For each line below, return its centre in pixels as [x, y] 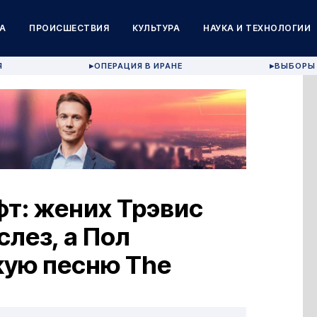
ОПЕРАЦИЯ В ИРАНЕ [139, 66]
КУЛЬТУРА [156, 28]
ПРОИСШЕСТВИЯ [69, 28]
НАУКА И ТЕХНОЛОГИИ [257, 28]
